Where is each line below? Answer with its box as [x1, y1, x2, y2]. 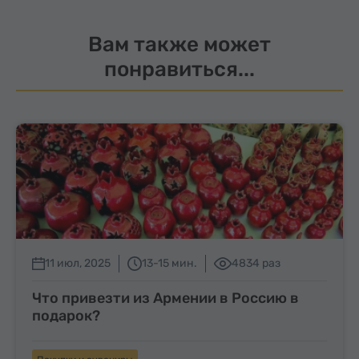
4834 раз [232, 256, 280, 270]
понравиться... [104, 56, 255, 82]
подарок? [32, 306, 100, 325]
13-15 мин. [142, 256, 197, 270]
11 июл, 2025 [45, 256, 111, 270]
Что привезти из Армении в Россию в [32, 288, 299, 307]
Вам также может [88, 31, 271, 57]
